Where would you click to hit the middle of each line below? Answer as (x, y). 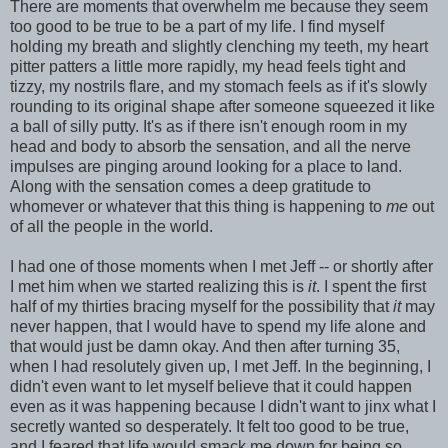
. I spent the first (371, 286)
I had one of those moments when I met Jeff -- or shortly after (221, 266)
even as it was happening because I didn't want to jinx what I (223, 406)
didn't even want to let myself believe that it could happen (211, 386)
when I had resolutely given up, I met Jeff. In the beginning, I (220, 366)
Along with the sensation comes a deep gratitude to (190, 186)
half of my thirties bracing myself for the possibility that (201, 306)
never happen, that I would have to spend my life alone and (218, 326)
